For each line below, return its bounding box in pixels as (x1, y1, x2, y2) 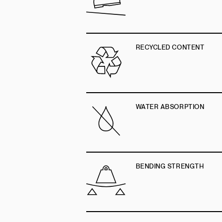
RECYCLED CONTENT (135, 44, 205, 52)
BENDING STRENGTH (135, 163, 204, 170)
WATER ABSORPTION (135, 103, 205, 111)
